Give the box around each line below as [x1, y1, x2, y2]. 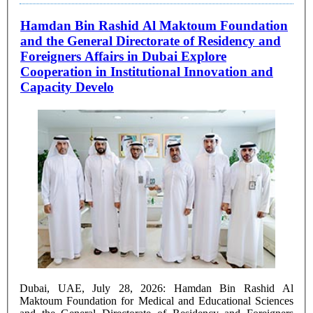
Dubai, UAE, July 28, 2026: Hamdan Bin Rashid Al [20, 282, 293, 294]
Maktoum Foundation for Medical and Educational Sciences [20, 294, 293, 307]
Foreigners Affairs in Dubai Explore [20, 49, 226, 64]
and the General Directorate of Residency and [20, 34, 281, 49]
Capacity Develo [20, 80, 114, 95]
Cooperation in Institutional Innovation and [20, 64, 273, 80]
